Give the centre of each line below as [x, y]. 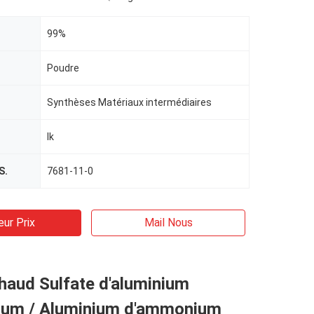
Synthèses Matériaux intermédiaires [129, 102]
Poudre [63, 68]
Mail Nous [168, 223]
